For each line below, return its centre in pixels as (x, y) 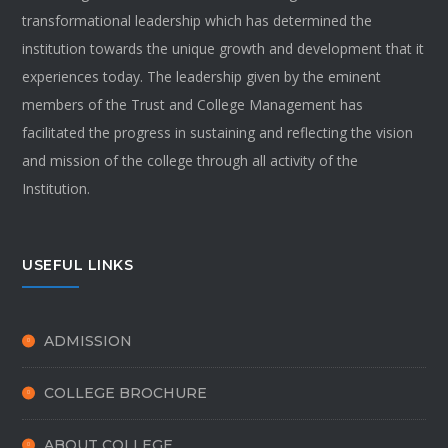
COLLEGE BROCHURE (126, 393)
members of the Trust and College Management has (193, 104)
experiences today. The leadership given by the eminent (202, 76)
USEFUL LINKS (78, 265)
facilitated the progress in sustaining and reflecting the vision (218, 132)
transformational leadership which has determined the (197, 20)
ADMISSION (88, 341)
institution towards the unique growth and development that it (223, 48)
